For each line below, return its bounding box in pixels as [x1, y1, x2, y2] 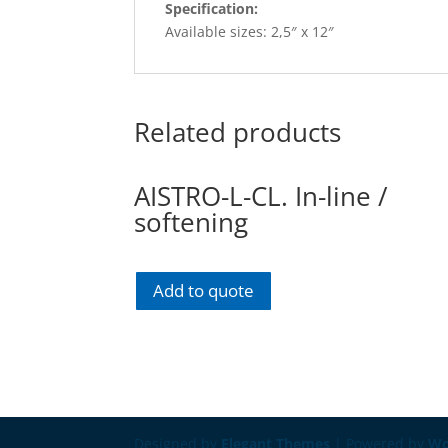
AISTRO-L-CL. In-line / [134, 177, 389, 214]
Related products [134, 113, 342, 150]
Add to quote [153, 278, 255, 302]
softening [134, 203, 249, 240]
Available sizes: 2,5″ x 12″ [165, 21, 335, 41]
